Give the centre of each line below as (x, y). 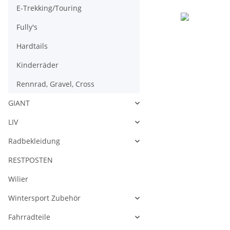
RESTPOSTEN (31, 160)
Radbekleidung (34, 141)
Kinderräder (37, 65)
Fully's (27, 27)
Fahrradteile (29, 217)
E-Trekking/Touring (49, 8)
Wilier (18, 179)
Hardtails (32, 46)
